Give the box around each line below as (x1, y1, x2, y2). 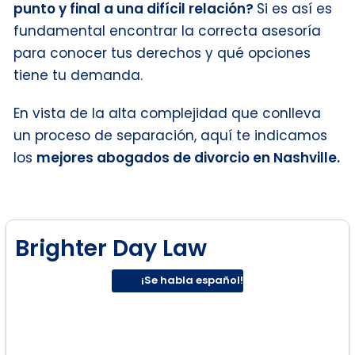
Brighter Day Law (15, 231, 207, 264)
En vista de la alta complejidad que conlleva (13, 103, 321, 123)
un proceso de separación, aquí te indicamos (13, 125, 327, 145)
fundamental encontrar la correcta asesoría (13, 21, 321, 40)
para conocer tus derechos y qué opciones (13, 43, 311, 63)
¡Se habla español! (141, 273, 243, 288)
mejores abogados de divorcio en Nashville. (36, 147, 340, 167)
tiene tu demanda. (13, 65, 143, 85)
